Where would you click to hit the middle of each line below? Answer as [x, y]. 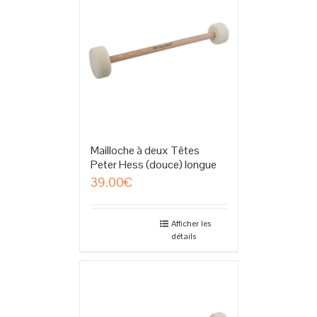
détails [183, 236]
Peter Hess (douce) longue [153, 165]
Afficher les [191, 224]
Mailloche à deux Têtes [145, 150]
